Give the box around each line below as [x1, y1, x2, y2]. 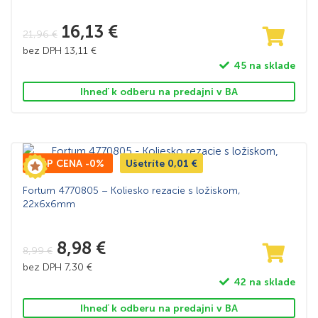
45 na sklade [233, 59, 295, 72]
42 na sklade [233, 275, 295, 288]
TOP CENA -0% [31, 158, 104, 170]
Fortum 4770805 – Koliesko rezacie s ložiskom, [23, 185, 241, 197]
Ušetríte [126, 158, 168, 170]
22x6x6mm [23, 198, 75, 211]
